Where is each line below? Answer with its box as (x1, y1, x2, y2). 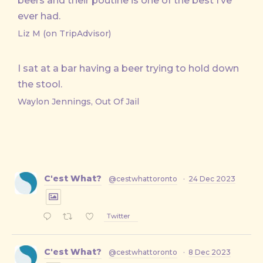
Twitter (107, 212, 131, 221)
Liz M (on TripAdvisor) (18, 28, 111, 39)
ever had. (18, 11, 60, 22)
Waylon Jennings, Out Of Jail (18, 96, 139, 107)
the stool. (18, 79, 62, 90)
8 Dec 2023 (188, 248, 231, 257)
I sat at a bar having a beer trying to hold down (18, 63, 239, 74)
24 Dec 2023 (188, 174, 235, 183)
